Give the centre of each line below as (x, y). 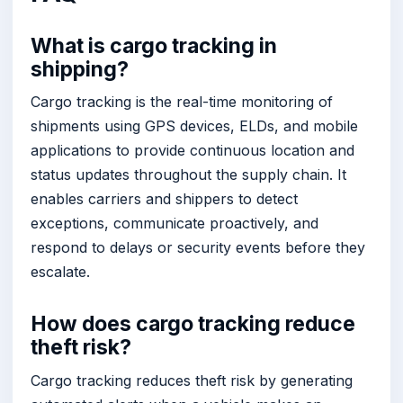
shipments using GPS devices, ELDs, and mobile (194, 126)
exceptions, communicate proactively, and (175, 224)
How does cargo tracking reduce (193, 324)
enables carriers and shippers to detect (164, 199)
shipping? (80, 69)
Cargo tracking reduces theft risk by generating (192, 380)
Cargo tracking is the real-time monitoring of (182, 102)
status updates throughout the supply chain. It (188, 175)
